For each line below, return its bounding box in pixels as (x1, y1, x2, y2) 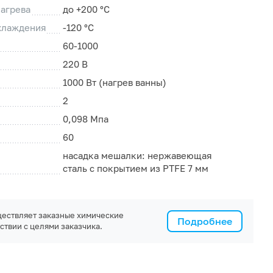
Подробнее (177, 214, 232, 227)
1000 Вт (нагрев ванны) (62, 77, 166, 88)
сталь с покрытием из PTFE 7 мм (62, 163, 208, 174)
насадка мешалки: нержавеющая (62, 150, 212, 161)
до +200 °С (62, 4, 110, 15)
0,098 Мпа (62, 113, 108, 125)
